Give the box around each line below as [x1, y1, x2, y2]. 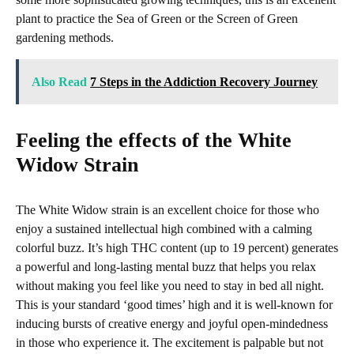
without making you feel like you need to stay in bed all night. [16, 278, 324, 292]
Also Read [32, 74, 87, 88]
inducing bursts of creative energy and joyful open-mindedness [16, 316, 328, 330]
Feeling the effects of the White [16, 128, 292, 152]
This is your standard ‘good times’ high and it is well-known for [16, 297, 333, 311]
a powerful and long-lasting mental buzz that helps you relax [16, 259, 316, 273]
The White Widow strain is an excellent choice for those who [16, 202, 319, 217]
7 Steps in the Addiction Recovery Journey [90, 74, 318, 88]
